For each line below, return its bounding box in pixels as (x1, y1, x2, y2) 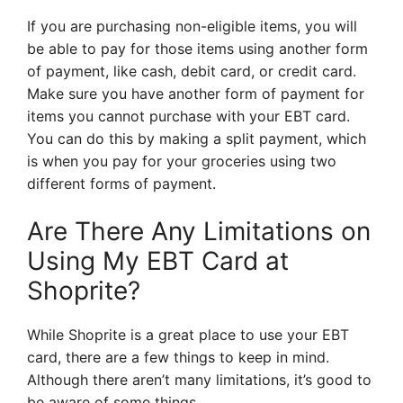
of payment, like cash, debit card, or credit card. (27, 62, 356, 81)
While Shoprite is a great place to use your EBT (27, 326, 349, 345)
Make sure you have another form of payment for (27, 85, 364, 103)
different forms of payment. (27, 175, 216, 193)
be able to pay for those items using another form (27, 40, 368, 58)
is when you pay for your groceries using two (27, 152, 336, 171)
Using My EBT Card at (27, 246, 289, 277)
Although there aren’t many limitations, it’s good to (27, 371, 372, 390)
